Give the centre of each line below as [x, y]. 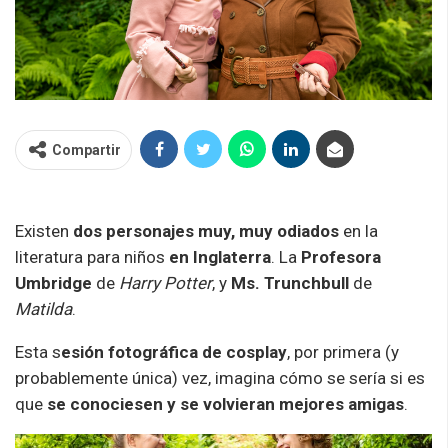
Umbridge [53, 282]
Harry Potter [165, 282]
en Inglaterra [220, 256]
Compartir [86, 149]
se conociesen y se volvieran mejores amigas [225, 403]
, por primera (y [343, 351]
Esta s [38, 351]
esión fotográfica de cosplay [174, 351]
